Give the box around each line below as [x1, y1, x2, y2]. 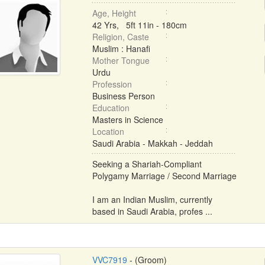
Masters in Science [92, 114, 163, 125]
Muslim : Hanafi [92, 43, 150, 54]
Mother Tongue [92, 54, 150, 66]
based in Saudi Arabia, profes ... [92, 205, 212, 217]
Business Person [92, 90, 155, 102]
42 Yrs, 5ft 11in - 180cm [92, 19, 187, 31]
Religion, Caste [92, 31, 149, 43]
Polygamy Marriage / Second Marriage [92, 170, 237, 182]
